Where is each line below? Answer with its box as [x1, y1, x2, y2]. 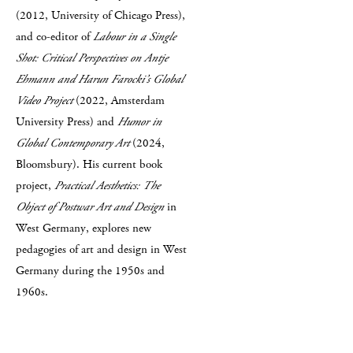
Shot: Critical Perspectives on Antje [16, 50, 168, 66]
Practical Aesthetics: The [54, 177, 160, 194]
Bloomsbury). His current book [16, 156, 162, 173]
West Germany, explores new [16, 220, 151, 236]
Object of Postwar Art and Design [16, 199, 164, 215]
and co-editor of [16, 28, 93, 45]
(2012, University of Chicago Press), [16, 7, 185, 24]
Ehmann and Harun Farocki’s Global [16, 71, 184, 87]
